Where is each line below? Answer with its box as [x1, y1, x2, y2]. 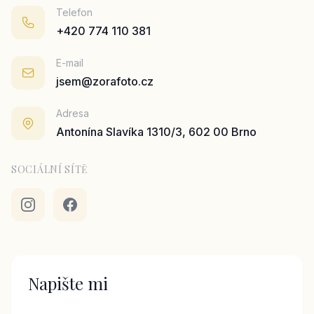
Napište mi [28, 272, 108, 294]
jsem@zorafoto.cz [56, 74, 153, 88]
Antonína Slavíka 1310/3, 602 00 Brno [56, 125, 257, 139]
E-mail [56, 57, 83, 69]
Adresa [56, 107, 89, 119]
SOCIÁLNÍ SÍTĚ [11, 163, 89, 176]
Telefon [56, 6, 93, 18]
